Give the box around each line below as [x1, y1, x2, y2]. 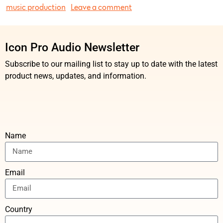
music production [6, 3, 66, 11]
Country [5, 204, 32, 214]
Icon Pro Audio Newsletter [5, 40, 139, 54]
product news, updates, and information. [5, 71, 146, 81]
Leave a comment [71, 3, 132, 11]
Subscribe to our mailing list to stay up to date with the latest [5, 59, 218, 69]
